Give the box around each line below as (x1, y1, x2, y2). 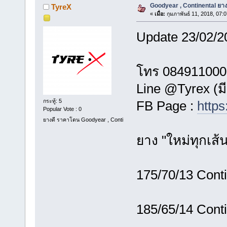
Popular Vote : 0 (43, 106, 82, 112)
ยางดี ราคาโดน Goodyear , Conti (43, 117, 123, 123)
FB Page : (136, 98, 197, 113)
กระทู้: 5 (43, 98, 62, 104)
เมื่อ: (154, 10, 165, 17)
